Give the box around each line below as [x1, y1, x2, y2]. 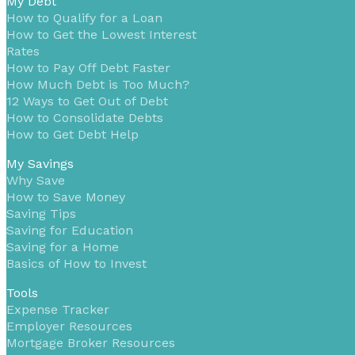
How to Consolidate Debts [6, 109, 163, 125]
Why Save [6, 172, 65, 188]
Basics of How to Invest [6, 255, 147, 271]
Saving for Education [6, 222, 133, 238]
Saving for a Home [6, 239, 119, 254]
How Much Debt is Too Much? [6, 76, 189, 92]
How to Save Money [6, 189, 125, 204]
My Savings [6, 155, 74, 171]
